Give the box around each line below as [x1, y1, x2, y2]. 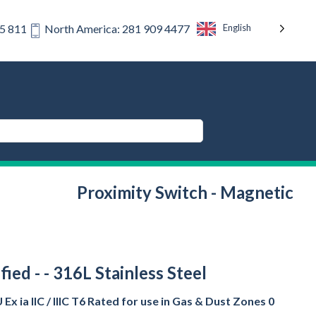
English [223, 22, 251, 34]
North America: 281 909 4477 [44, 22, 190, 36]
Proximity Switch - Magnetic [77, 181, 293, 202]
